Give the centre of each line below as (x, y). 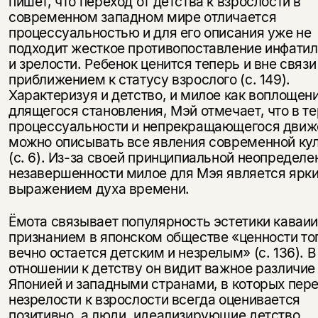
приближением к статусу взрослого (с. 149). (149, 80)
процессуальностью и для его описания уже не (160, 33)
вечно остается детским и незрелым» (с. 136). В (162, 252)
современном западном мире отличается (142, 17)
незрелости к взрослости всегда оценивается (154, 299)
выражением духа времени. (99, 189)
